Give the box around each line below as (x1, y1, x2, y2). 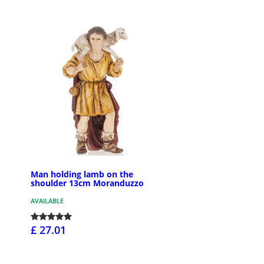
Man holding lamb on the (31, 168, 133, 180)
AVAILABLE (31, 196, 64, 205)
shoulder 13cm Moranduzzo (31, 177, 144, 189)
